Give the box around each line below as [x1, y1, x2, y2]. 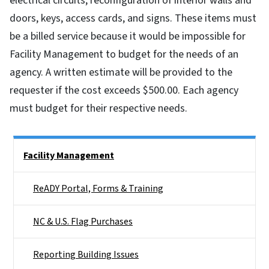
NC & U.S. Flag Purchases [33, 214, 133, 228]
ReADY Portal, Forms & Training [33, 181, 163, 195]
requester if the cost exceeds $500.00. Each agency [10, 82, 238, 98]
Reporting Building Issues [33, 247, 139, 261]
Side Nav [13, 140, 47, 154]
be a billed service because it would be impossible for [10, 28, 246, 44]
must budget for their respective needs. [10, 100, 187, 116]
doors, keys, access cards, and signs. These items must [10, 10, 256, 26]
